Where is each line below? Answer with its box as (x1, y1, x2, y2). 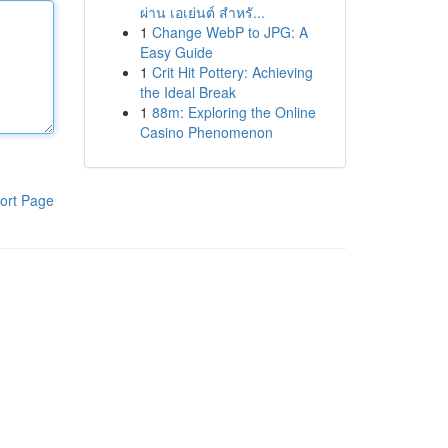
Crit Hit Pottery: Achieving (151, 62, 313, 82)
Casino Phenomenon (139, 122, 273, 142)
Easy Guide (139, 42, 213, 62)
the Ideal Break (139, 82, 236, 102)
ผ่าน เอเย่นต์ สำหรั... (139, 2, 265, 22)
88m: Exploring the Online (151, 102, 316, 122)
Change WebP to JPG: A (151, 22, 308, 42)
